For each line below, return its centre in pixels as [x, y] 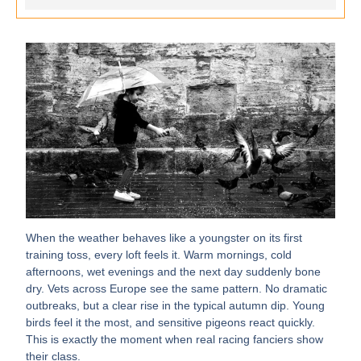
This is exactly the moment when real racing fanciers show [175, 340]
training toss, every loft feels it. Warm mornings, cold [159, 255]
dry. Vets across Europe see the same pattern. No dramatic [177, 289]
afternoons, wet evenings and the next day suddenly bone [174, 272]
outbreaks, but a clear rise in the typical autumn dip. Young [176, 306]
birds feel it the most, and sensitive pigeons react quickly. [171, 323]
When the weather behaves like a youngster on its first [164, 238]
